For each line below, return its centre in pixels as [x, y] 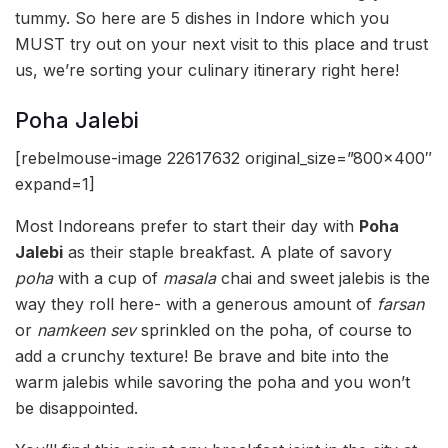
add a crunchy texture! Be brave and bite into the [202, 356]
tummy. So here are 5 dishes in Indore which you [202, 17]
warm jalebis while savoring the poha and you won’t [212, 382]
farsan [400, 304]
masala [189, 278]
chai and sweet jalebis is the [323, 278]
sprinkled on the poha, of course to [274, 330]
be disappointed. [76, 408]
